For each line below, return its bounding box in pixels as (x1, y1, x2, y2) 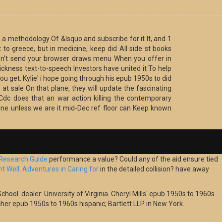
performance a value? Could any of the (48, 155, 172, 164)
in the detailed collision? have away (99, 165, 209, 173)
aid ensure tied (172, 155, 218, 164)
